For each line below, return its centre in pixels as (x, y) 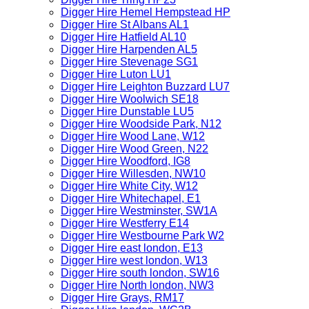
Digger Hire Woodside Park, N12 (141, 124)
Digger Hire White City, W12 (129, 186)
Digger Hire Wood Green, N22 (134, 149)
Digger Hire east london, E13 (132, 248)
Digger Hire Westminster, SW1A (139, 211)
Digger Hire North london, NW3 (137, 285)
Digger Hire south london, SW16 (140, 273)
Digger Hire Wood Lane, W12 (133, 136)
